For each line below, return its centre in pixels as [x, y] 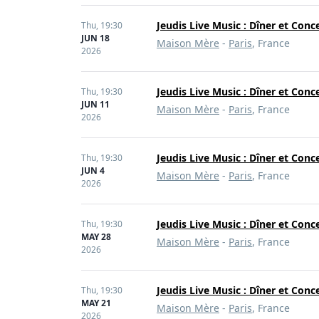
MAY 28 [96, 237]
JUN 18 [95, 38]
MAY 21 [96, 303]
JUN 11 [95, 104]
